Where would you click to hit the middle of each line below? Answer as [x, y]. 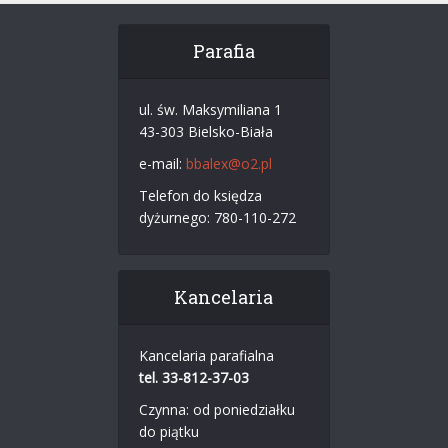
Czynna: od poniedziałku [216, 410]
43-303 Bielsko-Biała [205, 132]
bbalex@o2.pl [228, 164]
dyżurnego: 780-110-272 [217, 218]
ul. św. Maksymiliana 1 [210, 110]
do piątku [168, 432]
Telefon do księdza [200, 196]
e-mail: [162, 164]
